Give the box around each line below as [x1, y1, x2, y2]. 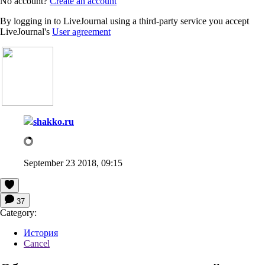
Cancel [24, 238, 50, 248]
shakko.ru [33, 116, 74, 127]
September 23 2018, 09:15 [24, 157, 122, 168]
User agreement [52, 26, 111, 37]
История [24, 227, 58, 238]
